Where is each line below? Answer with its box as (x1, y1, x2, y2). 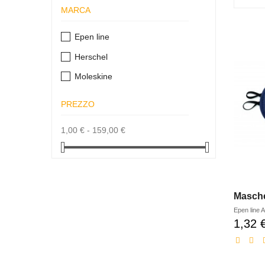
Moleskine (75, 71, 112, 81)
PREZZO (61, 99, 95, 109)
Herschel (75, 51, 108, 62)
